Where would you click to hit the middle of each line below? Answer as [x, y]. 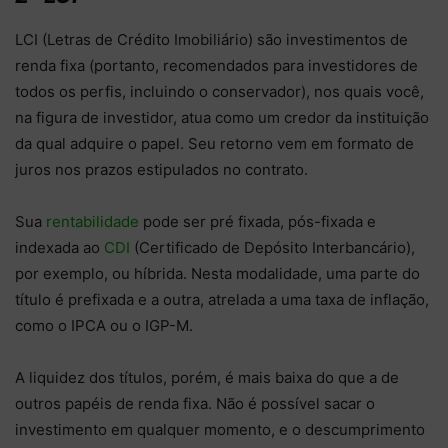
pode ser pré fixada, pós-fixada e [257, 221]
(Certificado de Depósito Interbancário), [272, 247]
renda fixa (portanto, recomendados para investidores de [216, 65]
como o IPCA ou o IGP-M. [106, 325]
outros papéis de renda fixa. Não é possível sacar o [195, 403]
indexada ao [59, 247]
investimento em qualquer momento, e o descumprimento [220, 429]
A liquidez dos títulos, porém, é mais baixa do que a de [207, 377]
